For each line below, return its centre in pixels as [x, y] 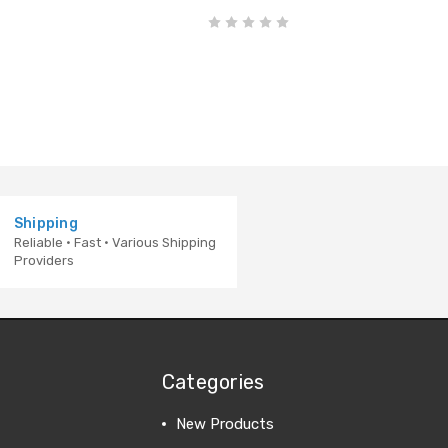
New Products [224, 423]
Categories [213, 381]
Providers [43, 260]
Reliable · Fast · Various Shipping [114, 242]
